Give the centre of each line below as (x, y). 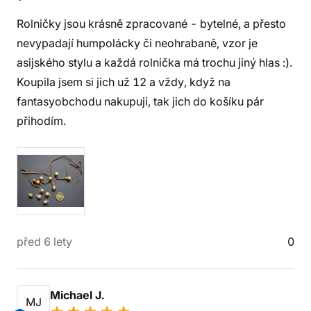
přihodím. (41, 121)
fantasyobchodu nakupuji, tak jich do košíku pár (140, 101)
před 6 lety (44, 242)
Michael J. (78, 295)
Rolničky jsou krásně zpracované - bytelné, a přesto (151, 24)
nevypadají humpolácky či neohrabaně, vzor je (137, 43)
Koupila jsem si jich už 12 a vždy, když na (124, 82)
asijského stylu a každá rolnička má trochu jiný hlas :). (154, 62)
